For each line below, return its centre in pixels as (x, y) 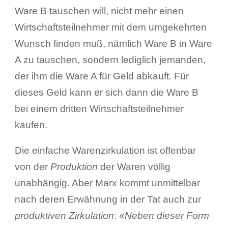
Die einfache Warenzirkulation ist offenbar (105, 150)
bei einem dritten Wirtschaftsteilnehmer (99, 108)
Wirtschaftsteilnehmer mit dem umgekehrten (110, 27)
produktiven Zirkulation (64, 215)
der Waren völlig (134, 166)
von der (32, 166)
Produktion (74, 166)
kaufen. (31, 125)
